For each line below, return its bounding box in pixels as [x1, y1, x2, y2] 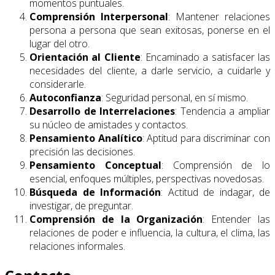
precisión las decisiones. [29, 144, 135, 158]
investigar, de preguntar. [29, 198, 133, 212]
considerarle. [29, 77, 86, 91]
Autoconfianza [29, 90, 101, 104]
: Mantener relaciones [168, 9, 270, 23]
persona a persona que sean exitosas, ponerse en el [29, 23, 270, 37]
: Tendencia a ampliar [175, 104, 271, 118]
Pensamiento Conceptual [29, 158, 161, 172]
